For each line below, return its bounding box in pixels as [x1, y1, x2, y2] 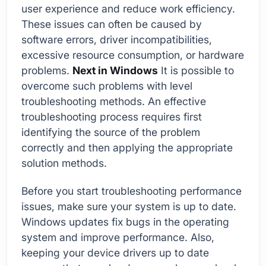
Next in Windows [72, 64, 158, 77]
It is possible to [158, 64, 234, 77]
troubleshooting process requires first [21, 110, 202, 123]
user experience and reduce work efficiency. [21, 2, 235, 15]
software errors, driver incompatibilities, [21, 33, 212, 46]
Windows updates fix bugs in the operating [21, 216, 229, 229]
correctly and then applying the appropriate [21, 141, 233, 154]
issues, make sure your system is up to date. [21, 200, 236, 213]
